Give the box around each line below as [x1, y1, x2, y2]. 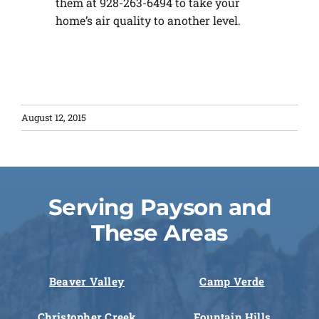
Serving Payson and [48, 193, 271, 221]
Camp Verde [199, 274, 265, 289]
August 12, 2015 [21, 110, 86, 124]
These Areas [91, 219, 228, 246]
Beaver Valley [49, 274, 125, 289]
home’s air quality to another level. [55, 13, 241, 28]
